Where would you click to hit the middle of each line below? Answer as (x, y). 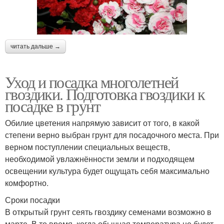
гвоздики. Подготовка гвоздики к (105, 94)
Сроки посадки (32, 200)
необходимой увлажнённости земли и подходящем (100, 159)
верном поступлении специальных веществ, (87, 147)
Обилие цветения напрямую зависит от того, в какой (102, 123)
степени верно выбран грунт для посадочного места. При (112, 135)
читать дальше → (35, 47)
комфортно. (27, 183)
